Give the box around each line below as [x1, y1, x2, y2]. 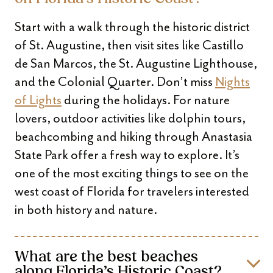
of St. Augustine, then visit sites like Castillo [15, 37, 244, 53]
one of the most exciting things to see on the [15, 165, 249, 181]
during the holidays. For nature [62, 92, 230, 108]
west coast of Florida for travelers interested [15, 183, 249, 199]
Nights [215, 74, 250, 90]
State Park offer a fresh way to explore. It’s [15, 147, 239, 163]
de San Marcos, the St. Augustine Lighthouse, [15, 55, 257, 71]
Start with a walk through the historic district [15, 19, 250, 35]
